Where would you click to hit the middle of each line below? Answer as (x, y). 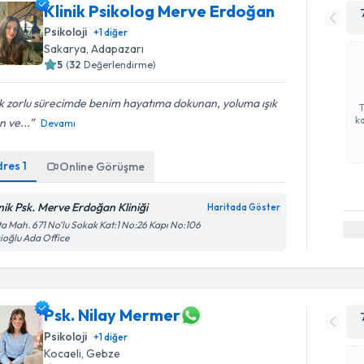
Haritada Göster (244, 207)
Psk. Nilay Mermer (113, 315)
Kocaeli (63, 353)
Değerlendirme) (120, 64)
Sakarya (65, 48)
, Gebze (101, 353)
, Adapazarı (115, 48)
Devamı (58, 123)
